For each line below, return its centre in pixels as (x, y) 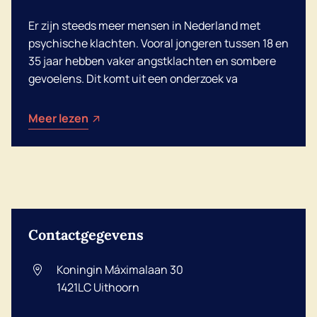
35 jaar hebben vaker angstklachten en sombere (152, 61)
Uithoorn (116, 287)
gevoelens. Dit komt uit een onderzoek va (133, 79)
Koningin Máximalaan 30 (120, 270)
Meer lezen (58, 118)
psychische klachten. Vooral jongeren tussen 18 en (158, 43)
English (88, 79)
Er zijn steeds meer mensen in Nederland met (144, 25)
